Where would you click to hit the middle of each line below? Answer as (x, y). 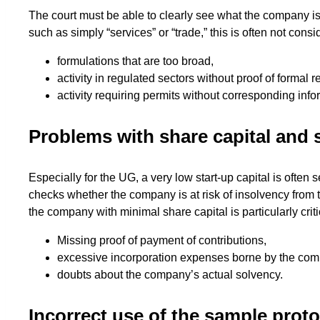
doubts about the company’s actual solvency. (170, 275)
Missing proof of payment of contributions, (162, 241)
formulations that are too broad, (135, 61)
